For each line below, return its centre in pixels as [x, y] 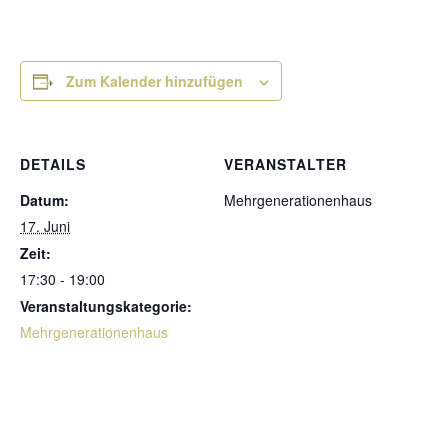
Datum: [44, 200]
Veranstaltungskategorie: [106, 306]
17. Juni [45, 226]
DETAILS [53, 164]
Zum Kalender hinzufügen [154, 81]
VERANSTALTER [285, 164]
